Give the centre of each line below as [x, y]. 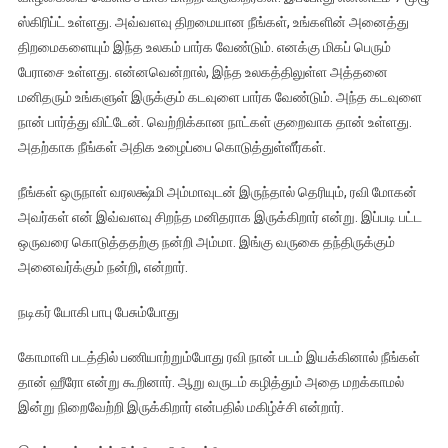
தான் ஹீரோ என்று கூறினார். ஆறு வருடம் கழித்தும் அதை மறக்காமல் [210, 382]
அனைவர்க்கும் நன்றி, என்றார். [102, 267]
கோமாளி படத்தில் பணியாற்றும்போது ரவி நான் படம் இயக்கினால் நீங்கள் [218, 357]
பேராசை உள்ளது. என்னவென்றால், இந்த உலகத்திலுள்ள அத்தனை [202, 72]
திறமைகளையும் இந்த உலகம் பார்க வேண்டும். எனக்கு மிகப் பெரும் [204, 47]
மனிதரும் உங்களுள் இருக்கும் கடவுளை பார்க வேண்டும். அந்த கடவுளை [219, 97]
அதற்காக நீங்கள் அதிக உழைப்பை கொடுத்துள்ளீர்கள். [171, 147]
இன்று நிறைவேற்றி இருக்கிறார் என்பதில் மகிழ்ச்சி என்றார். [180, 407]
